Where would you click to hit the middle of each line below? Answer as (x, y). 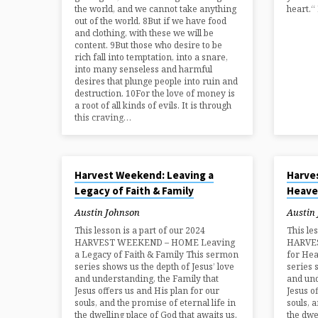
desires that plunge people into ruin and (156, 82)
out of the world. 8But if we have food (150, 21)
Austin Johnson (107, 212)
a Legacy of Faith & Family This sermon (157, 255)
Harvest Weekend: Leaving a (144, 175)
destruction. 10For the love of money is (155, 94)
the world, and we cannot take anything (155, 9)
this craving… (103, 118)
